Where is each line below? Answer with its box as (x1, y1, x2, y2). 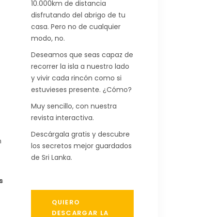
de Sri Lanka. (31, 152, 72, 162)
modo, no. (31, 33, 65, 43)
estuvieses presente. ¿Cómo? (31, 84, 132, 94)
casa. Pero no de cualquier (31, 21, 121, 31)
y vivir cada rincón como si (31, 73, 122, 83)
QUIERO (51, 197, 80, 207)
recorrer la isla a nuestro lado (31, 61, 129, 71)
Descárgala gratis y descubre (31, 129, 130, 139)
